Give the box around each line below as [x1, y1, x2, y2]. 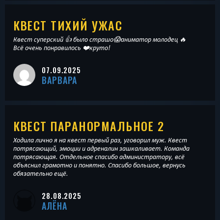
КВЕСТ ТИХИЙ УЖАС [13, 16, 122, 34]
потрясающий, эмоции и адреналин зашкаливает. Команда [13, 144, 190, 152]
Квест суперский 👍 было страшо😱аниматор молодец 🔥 [13, 35, 186, 44]
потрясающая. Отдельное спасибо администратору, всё [13, 152, 185, 161]
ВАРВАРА [42, 74, 78, 87]
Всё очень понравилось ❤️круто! [13, 44, 110, 52]
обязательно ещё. [13, 169, 68, 177]
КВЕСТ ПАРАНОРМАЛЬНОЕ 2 [13, 116, 164, 135]
